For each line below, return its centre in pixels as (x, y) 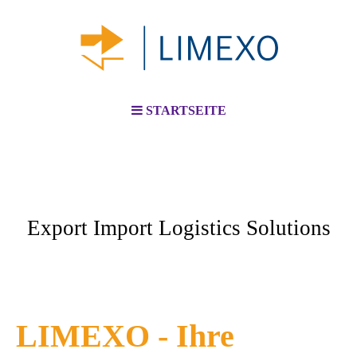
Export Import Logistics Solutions (178, 228)
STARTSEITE (186, 110)
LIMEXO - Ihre (125, 336)
